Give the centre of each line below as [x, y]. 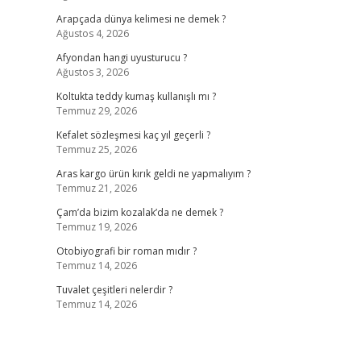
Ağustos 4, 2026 [92, 33]
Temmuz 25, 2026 [96, 149]
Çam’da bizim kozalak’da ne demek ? [139, 212]
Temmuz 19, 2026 [96, 227]
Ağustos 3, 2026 [92, 72]
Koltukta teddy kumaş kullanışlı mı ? [136, 96]
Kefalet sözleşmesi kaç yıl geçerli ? [133, 135]
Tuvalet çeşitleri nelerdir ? [114, 290]
